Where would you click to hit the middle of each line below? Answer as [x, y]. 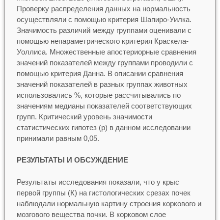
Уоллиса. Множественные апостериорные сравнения [106, 52]
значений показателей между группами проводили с [105, 62]
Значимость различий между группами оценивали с [104, 30]
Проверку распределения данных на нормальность [103, 8]
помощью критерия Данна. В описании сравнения [100, 73]
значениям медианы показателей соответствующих [104, 106]
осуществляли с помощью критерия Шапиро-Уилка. [104, 19]
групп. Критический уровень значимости [84, 116]
